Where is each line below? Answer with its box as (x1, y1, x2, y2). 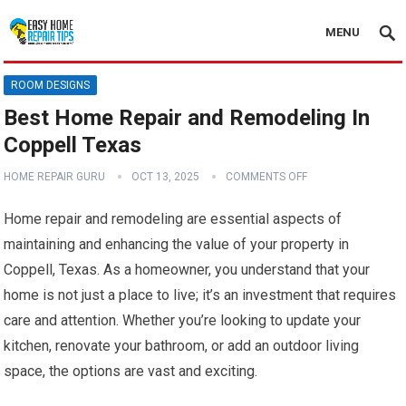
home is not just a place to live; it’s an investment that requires (4, 286, 397, 304)
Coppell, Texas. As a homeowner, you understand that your (4, 261, 371, 278)
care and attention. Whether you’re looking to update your (4, 312, 362, 329)
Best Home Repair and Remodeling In (4, 105, 371, 130)
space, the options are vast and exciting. (4, 362, 258, 380)
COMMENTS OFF (226, 170, 308, 183)
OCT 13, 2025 (131, 170, 200, 183)
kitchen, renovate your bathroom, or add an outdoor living (4, 337, 360, 354)
